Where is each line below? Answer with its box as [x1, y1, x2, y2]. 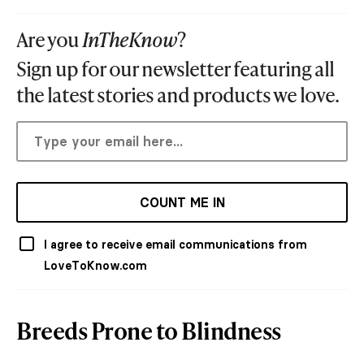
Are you [16, 26, 82, 54]
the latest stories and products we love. [16, 81, 339, 109]
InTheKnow [82, 26, 177, 54]
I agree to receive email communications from [44, 237, 307, 253]
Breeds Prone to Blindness [16, 314, 281, 347]
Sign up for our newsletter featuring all [16, 55, 334, 83]
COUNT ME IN [139, 194, 225, 211]
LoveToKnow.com [44, 258, 147, 274]
